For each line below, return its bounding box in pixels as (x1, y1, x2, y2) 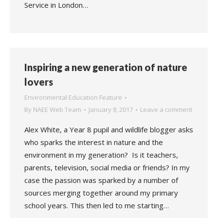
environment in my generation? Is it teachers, (24, 150, 178, 160)
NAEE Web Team (33, 105, 81, 114)
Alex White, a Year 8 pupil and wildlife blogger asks (24, 125, 193, 134)
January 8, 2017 (89, 105, 133, 114)
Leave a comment (140, 105, 192, 114)
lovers (24, 76, 53, 88)
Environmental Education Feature (24, 93, 122, 102)
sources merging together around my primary (24, 188, 178, 198)
